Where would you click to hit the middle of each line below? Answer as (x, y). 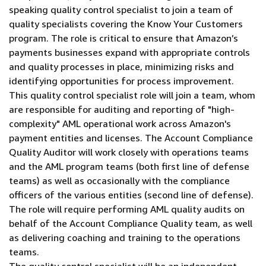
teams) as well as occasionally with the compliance (119, 180)
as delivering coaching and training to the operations (125, 237)
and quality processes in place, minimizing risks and (121, 66)
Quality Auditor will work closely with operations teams (129, 152)
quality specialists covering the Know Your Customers (126, 24)
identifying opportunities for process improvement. (121, 81)
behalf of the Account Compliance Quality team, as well (131, 223)
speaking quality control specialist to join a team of (121, 9)
